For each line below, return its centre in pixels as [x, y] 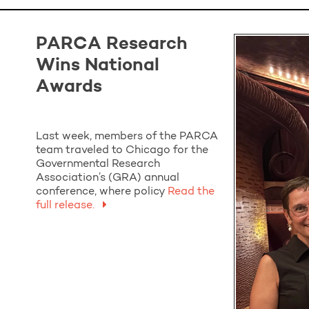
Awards [69, 87]
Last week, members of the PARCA [127, 137]
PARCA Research [112, 44]
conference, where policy [100, 192]
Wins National [98, 66]
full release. [67, 206]
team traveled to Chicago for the [122, 150]
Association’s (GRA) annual [108, 178]
